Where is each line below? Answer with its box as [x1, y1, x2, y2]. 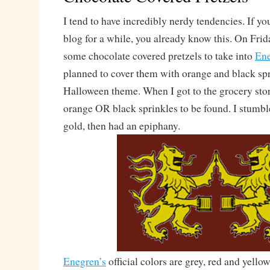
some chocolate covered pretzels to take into [63, 49, 255, 63]
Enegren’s [63, 254, 106, 268]
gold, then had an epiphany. [63, 119, 180, 133]
